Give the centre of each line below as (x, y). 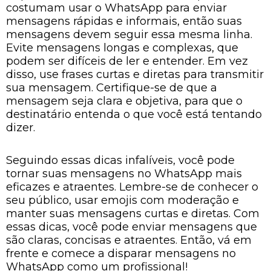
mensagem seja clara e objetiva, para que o (124, 101)
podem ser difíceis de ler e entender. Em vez (127, 61)
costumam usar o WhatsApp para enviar (116, 8)
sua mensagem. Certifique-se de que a (112, 88)
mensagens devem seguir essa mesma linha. (129, 34)
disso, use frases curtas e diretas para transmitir (135, 74)
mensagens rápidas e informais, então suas (124, 21)
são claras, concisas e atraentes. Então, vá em (129, 240)
